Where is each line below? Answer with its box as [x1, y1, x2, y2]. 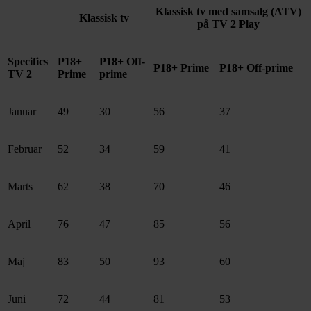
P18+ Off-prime [219, 62, 293, 74]
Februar [8, 143, 42, 155]
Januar [8, 106, 36, 118]
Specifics [8, 56, 48, 68]
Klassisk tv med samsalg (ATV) [155, 6, 301, 18]
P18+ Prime [153, 62, 209, 74]
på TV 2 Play [197, 18, 260, 31]
